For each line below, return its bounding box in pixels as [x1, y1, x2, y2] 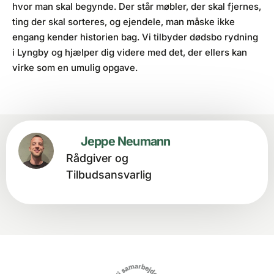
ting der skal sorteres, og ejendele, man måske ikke [12, 15, 235, 28]
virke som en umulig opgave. [12, 61, 138, 73]
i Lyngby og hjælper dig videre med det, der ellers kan [12, 46, 247, 58]
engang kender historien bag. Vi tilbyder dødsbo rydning [12, 31, 258, 43]
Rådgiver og [65, 152, 128, 165]
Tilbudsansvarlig [65, 168, 152, 182]
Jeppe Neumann [80, 134, 171, 149]
